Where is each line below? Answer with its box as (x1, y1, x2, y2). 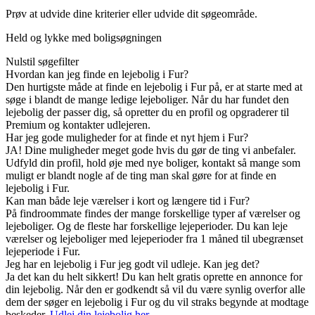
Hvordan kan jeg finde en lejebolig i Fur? (6, 68, 188, 81)
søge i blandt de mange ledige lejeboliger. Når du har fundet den (6, 94, 289, 106)
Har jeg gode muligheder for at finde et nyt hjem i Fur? (6, 131, 248, 144)
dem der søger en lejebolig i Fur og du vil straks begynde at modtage (6, 296, 309, 309)
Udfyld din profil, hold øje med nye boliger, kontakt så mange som (6, 157, 300, 169)
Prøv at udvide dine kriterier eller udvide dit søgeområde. (6, 8, 257, 20)
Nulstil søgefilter (6, 56, 79, 68)
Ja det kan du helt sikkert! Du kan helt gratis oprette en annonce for (6, 271, 302, 283)
